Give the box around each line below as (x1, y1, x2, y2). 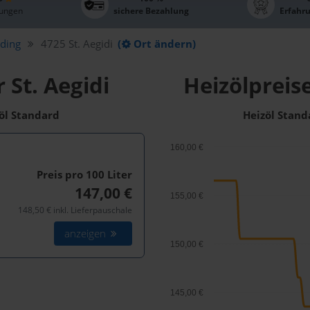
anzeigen (64, 226, 109, 241)
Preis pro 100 (36, 167, 107, 182)
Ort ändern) (134, 36, 197, 51)
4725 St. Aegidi (40, 36, 113, 51)
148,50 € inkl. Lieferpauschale (17, 203, 132, 216)
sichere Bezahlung (113, 5, 189, 17)
